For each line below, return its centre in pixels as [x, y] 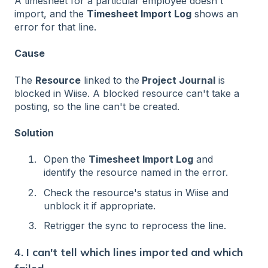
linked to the [110, 80]
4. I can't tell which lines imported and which [129, 252]
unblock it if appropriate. [100, 205]
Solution [34, 133]
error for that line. [55, 27]
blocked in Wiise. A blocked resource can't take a [127, 93]
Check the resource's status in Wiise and [136, 192]
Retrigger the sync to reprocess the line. [135, 225]
